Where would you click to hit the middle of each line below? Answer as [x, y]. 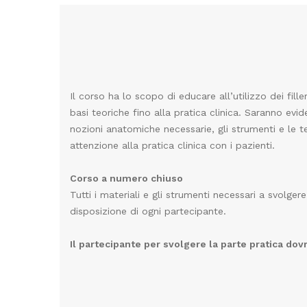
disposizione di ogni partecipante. [148, 211]
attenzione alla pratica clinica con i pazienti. [172, 146]
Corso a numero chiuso [126, 179]
